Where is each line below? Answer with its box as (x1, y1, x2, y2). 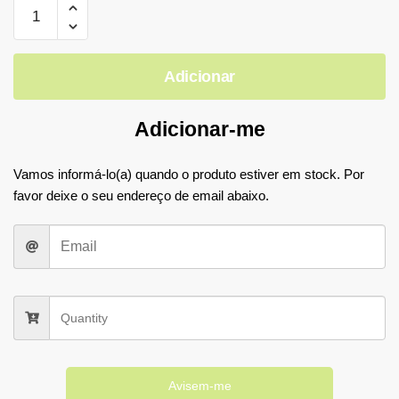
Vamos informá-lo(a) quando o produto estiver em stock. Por (13, 167, 364, 182)
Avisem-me (167, 379, 232, 393)
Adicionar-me (134, 118, 265, 141)
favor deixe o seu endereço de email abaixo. (13, 188, 269, 203)
